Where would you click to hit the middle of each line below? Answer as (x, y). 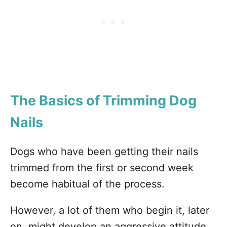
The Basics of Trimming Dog (103, 101)
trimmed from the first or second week (102, 168)
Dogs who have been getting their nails (104, 152)
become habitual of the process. (87, 184)
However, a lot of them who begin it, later (110, 211)
